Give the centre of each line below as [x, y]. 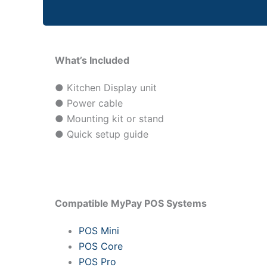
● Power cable [89, 103]
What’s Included [92, 60]
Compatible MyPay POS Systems [131, 203]
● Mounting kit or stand [109, 119]
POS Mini [99, 230]
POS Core [101, 246]
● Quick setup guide [102, 134]
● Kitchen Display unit [106, 88]
